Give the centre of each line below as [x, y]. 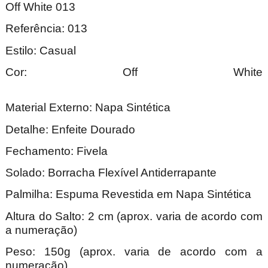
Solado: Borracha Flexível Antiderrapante [111, 173]
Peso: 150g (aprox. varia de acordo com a [134, 252]
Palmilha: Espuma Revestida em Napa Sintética [128, 194]
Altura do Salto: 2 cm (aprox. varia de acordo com [134, 216]
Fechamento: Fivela [56, 151]
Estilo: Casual [40, 50]
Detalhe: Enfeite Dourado [70, 129]
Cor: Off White [134, 72]
